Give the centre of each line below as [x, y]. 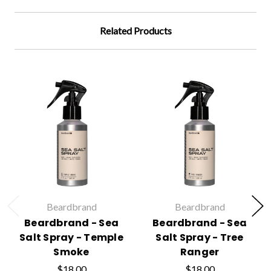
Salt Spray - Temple [71, 238]
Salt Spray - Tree [200, 238]
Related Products [135, 31]
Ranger [200, 252]
